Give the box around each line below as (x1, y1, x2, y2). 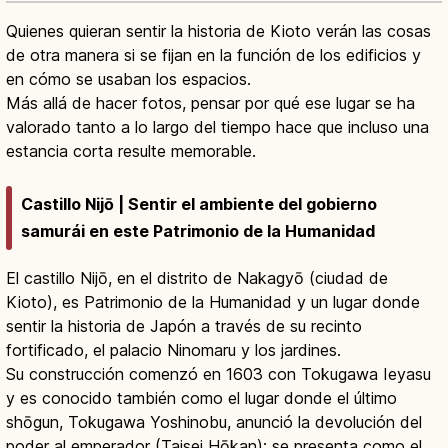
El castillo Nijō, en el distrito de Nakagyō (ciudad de (6, 267, 388, 288)
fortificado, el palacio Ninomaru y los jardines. (6, 339, 341, 360)
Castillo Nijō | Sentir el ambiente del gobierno (21, 193, 377, 214)
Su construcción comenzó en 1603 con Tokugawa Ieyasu (6, 363, 431, 384)
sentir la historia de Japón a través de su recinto (6, 315, 362, 336)
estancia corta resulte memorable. (6, 141, 256, 162)
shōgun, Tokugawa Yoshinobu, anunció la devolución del (6, 411, 422, 432)
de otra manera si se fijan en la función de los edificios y (6, 45, 421, 66)
